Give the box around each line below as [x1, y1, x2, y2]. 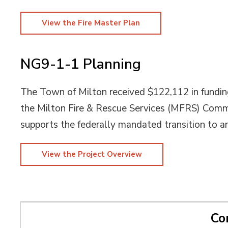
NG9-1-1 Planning [20, 54, 141, 74]
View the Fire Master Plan [42, 18, 140, 28]
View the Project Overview [42, 149, 142, 159]
